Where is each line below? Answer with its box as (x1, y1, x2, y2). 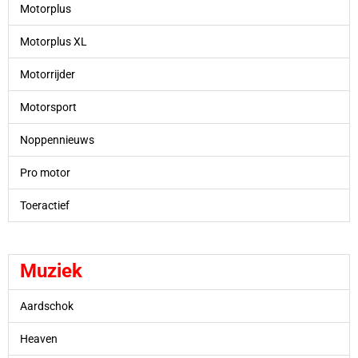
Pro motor (19, 165, 70, 179)
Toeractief (19, 198, 72, 212)
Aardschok (19, 300, 74, 313)
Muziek (19, 260, 82, 283)
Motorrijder (19, 67, 75, 81)
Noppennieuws (19, 133, 94, 146)
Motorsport (19, 100, 77, 113)
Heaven (19, 332, 58, 346)
